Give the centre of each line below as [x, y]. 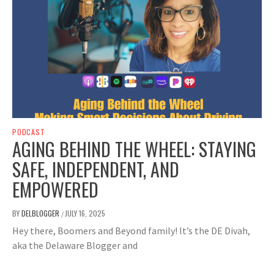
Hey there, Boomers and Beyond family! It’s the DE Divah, [131, 231]
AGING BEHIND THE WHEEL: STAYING [134, 149]
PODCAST [29, 132]
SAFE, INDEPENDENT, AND [96, 169]
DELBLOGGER [41, 213]
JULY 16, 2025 [85, 213]
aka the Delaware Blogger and [75, 246]
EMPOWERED [55, 190]
